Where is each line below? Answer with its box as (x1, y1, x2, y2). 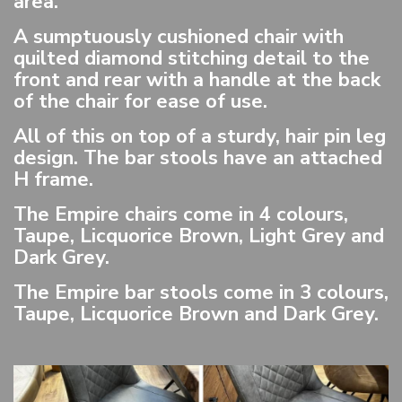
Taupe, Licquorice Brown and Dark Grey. (13, 301, 379, 328)
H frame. (13, 166, 93, 193)
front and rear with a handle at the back (13, 66, 380, 93)
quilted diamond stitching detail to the (13, 45, 370, 72)
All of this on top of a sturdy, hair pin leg (13, 123, 386, 150)
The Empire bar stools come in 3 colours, (13, 279, 389, 306)
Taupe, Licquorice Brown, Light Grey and (13, 223, 384, 249)
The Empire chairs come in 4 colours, (13, 201, 348, 228)
